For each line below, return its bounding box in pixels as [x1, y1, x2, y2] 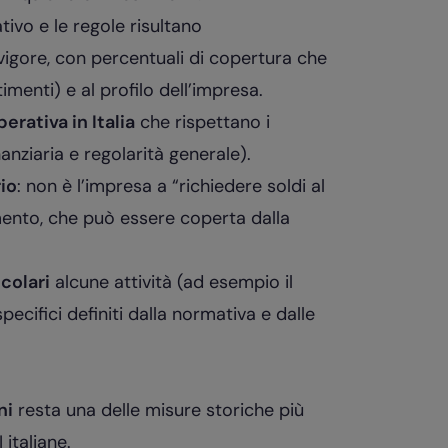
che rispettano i [134, 110, 270, 134]
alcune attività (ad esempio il [49, 270, 293, 294]
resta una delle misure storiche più [12, 398, 304, 422]
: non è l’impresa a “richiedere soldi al [16, 174, 325, 198]
